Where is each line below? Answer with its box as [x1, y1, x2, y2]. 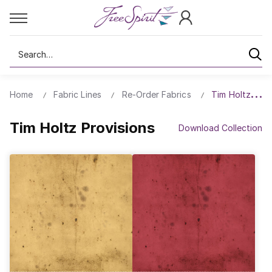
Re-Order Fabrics [121, 89, 191, 100]
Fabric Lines [53, 89, 101, 100]
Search [10, 43, 38, 54]
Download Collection [178, 123, 262, 133]
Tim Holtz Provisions [10, 119, 155, 137]
